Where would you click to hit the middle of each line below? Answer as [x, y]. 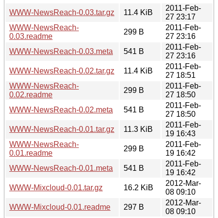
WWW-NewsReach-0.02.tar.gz [62, 71]
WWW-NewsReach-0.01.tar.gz [62, 129]
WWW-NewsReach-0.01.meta [61, 168]
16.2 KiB [138, 187]
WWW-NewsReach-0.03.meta [61, 51]
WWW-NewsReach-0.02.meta [61, 109]
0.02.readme [31, 94]
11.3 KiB [138, 129]
